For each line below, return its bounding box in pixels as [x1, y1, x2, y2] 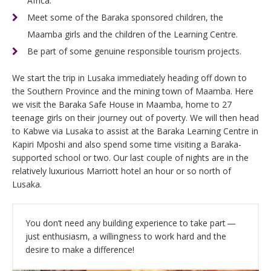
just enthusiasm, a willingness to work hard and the [25, 230, 226, 243]
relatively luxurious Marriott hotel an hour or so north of [12, 165, 231, 177]
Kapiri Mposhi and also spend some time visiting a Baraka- [12, 139, 241, 151]
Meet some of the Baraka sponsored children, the [27, 11, 223, 23]
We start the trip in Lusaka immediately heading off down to [12, 72, 247, 84]
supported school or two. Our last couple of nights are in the [12, 152, 249, 164]
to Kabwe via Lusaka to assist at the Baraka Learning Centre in [12, 125, 258, 137]
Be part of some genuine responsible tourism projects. [27, 45, 241, 57]
